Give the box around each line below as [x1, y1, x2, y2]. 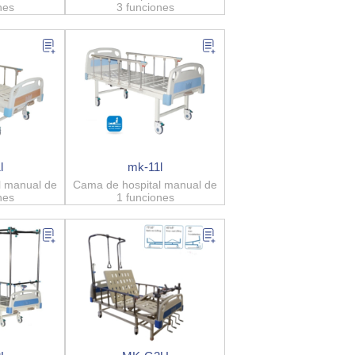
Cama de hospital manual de [73, 177, 218, 191]
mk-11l [128, 159, 163, 174]
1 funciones [116, 190, 174, 204]
